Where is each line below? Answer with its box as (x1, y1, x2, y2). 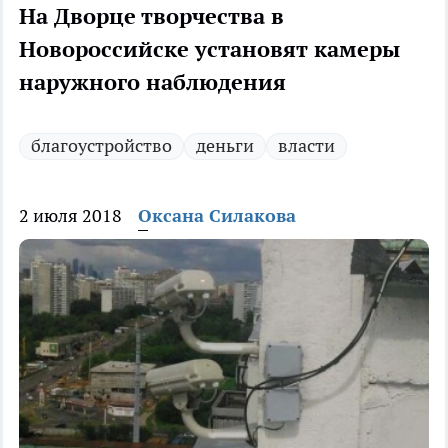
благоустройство (31, 134, 172, 158)
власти (278, 134, 335, 158)
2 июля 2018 (19, 204, 122, 228)
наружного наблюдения (19, 68, 286, 97)
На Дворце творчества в (19, 2, 284, 31)
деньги (196, 134, 254, 158)
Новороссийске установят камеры (19, 35, 400, 64)
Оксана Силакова (138, 204, 296, 228)
